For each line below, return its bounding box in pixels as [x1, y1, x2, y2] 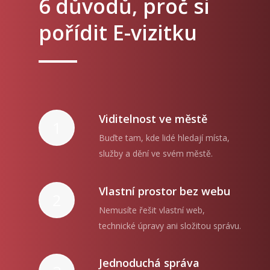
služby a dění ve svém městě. [99, 148, 213, 160]
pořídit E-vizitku [39, 19, 197, 47]
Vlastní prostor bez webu [99, 183, 230, 198]
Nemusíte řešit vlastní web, [99, 204, 205, 216]
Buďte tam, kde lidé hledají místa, [99, 132, 230, 144]
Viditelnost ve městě [99, 111, 207, 127]
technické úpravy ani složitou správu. [99, 219, 241, 231]
